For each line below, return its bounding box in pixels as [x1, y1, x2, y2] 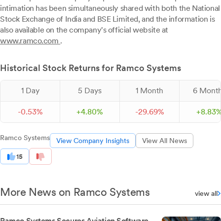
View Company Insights [56, 137, 129, 145]
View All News [142, 137, 187, 145]
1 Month [136, 86, 163, 96]
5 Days [78, 86, 102, 96]
